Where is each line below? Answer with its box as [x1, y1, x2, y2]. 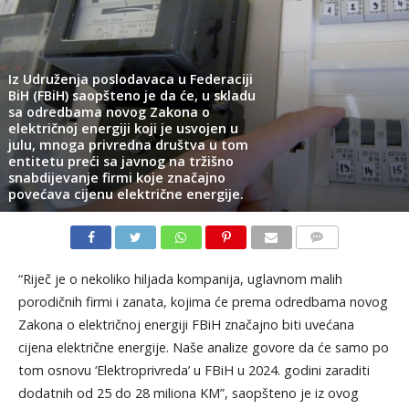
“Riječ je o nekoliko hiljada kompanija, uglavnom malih [17, 269, 342, 288]
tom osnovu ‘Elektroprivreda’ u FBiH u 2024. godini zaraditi [17, 361, 370, 379]
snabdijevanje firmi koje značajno [7, 168, 225, 186]
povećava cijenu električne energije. [7, 184, 244, 203]
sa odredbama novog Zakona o [7, 102, 210, 121]
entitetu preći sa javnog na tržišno [7, 152, 234, 170]
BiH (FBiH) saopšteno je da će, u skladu [7, 86, 256, 104]
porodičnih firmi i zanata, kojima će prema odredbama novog [17, 292, 388, 310]
